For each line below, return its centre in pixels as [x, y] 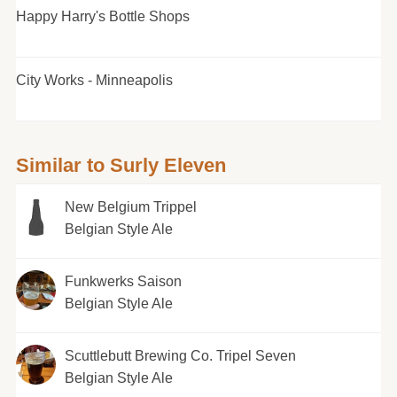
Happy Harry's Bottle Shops [102, 16]
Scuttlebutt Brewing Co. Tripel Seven [180, 355]
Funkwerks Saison [123, 281]
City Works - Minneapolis [94, 80]
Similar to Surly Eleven [121, 165]
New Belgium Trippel [130, 206]
